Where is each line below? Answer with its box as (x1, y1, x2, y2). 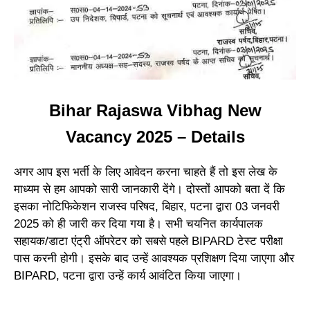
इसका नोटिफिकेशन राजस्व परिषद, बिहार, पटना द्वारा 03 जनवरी (14, 200, 280, 214)
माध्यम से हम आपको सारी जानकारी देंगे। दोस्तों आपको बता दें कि (14, 183, 285, 197)
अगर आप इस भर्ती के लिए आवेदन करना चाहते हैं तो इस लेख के (14, 165, 277, 179)
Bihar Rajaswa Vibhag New (48, 101, 262, 120)
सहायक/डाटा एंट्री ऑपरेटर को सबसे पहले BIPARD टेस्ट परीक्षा (14, 235, 283, 248)
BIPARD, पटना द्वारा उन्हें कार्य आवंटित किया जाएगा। (14, 269, 241, 283)
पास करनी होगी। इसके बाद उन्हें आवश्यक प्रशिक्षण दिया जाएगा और (14, 252, 294, 266)
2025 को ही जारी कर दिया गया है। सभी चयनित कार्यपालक (14, 217, 263, 231)
